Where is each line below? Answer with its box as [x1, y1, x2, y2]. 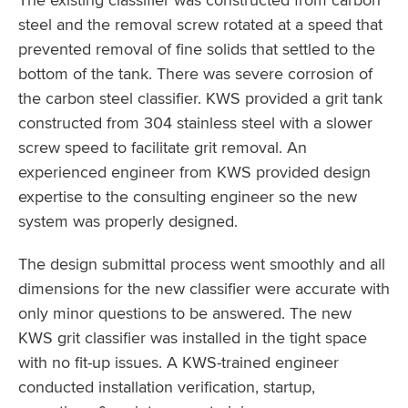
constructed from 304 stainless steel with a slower [18, 111, 372, 135]
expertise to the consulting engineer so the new [18, 185, 357, 209]
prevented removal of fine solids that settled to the [18, 37, 375, 61]
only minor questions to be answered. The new [18, 301, 352, 325]
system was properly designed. [18, 209, 238, 233]
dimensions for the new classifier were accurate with [18, 277, 390, 301]
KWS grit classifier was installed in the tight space [18, 326, 367, 350]
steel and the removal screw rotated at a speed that [18, 13, 382, 36]
